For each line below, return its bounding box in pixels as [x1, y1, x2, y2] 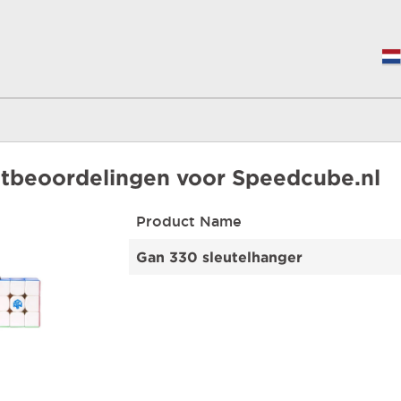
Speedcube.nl [232, 165, 380, 190]
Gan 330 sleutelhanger [136, 248, 303, 265]
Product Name [136, 212, 242, 229]
